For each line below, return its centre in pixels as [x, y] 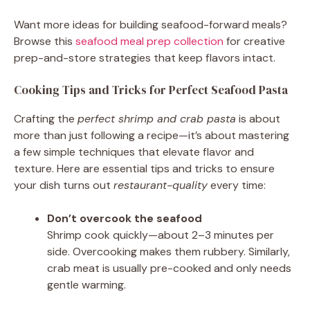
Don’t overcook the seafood [125, 218]
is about [258, 118]
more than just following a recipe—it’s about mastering [152, 135]
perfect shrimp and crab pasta [157, 118]
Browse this [45, 41]
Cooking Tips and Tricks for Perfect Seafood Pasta [151, 90]
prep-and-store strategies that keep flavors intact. [145, 57]
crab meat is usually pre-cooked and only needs [169, 268]
